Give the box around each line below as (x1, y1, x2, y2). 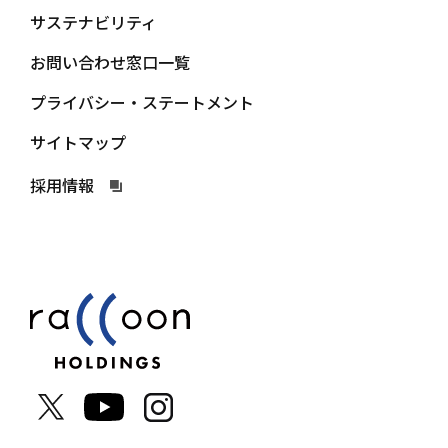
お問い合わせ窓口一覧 (30, 50, 190, 75)
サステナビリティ (30, 10, 157, 35)
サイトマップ (30, 130, 126, 155)
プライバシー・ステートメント (30, 90, 254, 115)
